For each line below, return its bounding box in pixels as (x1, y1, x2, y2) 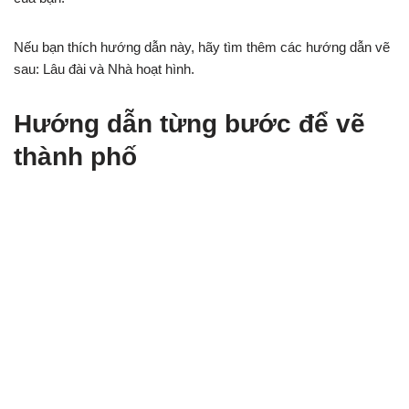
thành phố (14, 142, 137, 171)
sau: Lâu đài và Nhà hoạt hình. (14, 61, 194, 77)
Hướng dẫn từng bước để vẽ (14, 110, 365, 138)
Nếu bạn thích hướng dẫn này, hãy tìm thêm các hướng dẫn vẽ (14, 39, 390, 55)
